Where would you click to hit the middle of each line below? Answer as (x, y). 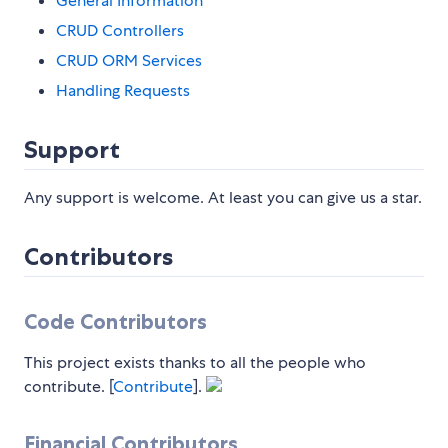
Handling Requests (123, 91)
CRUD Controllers (120, 31)
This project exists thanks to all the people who (195, 363)
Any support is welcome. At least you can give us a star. (223, 198)
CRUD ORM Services (129, 61)
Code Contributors (115, 322)
